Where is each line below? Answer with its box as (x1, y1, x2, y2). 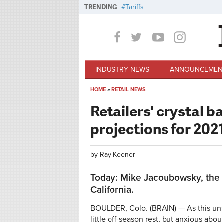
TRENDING (84, 2, 117, 11)
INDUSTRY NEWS (95, 65, 150, 74)
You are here (90, 92, 152, 108)
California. (90, 184, 134, 195)
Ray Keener (100, 150, 135, 159)
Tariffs (125, 3, 144, 11)
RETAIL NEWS (111, 86, 146, 93)
